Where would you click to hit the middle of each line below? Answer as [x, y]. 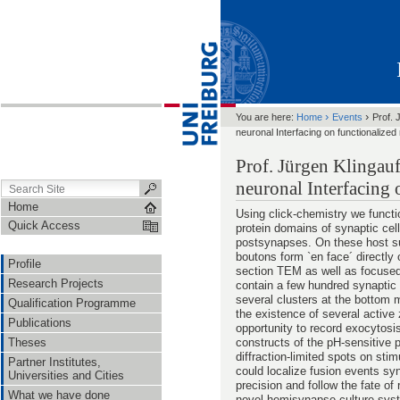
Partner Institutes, [54, 362]
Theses [27, 342]
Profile [25, 264]
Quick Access [44, 225]
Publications [40, 323]
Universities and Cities [66, 375]
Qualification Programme [72, 303]
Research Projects [56, 283]
